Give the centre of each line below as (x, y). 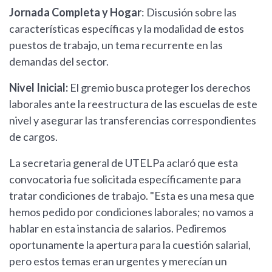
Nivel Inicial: (39, 88)
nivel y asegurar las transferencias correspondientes (133, 121)
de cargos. (33, 137)
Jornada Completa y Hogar (75, 12)
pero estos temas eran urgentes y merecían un (118, 261)
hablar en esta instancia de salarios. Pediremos (118, 229)
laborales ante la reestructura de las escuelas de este (133, 104)
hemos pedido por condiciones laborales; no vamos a (131, 212)
